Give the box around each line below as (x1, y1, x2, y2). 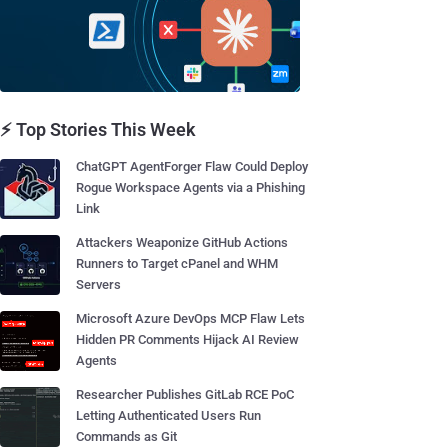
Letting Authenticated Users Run (76, 408, 261, 423)
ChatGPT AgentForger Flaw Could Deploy (76, 159, 308, 174)
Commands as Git (76, 429, 177, 444)
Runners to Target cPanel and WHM (76, 256, 278, 271)
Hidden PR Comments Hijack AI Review (76, 332, 299, 347)
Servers (76, 277, 121, 292)
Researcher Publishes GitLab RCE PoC (76, 387, 294, 402)
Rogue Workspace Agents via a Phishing (76, 180, 305, 195)
